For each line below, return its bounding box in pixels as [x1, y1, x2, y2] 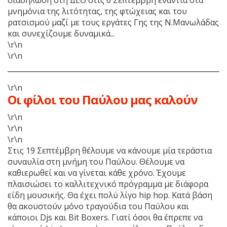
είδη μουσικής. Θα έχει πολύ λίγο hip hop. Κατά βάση [8, 189, 212, 201]
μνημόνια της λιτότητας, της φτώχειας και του [8, 5, 187, 17]
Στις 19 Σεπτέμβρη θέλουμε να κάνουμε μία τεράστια [8, 144, 212, 156]
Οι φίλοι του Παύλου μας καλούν [8, 91, 198, 108]
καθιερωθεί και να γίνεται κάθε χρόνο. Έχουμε [8, 167, 186, 178]
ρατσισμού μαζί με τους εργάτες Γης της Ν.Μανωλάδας [8, 16, 219, 28]
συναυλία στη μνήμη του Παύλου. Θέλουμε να [8, 156, 184, 167]
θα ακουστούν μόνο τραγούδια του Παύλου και [8, 200, 189, 212]
